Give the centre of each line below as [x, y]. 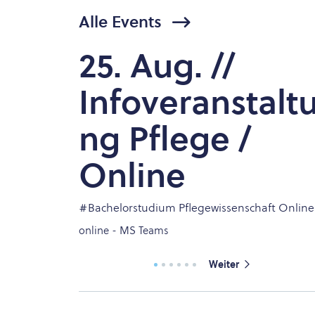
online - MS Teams [123, 230]
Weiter [224, 264]
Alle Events [120, 22]
